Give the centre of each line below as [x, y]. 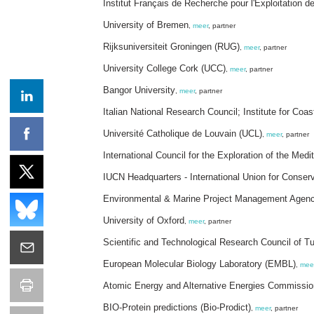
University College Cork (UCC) [164, 68]
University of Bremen [146, 25]
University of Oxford [144, 220]
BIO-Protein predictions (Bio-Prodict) [177, 307]
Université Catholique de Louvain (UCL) [183, 133]
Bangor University [139, 90]
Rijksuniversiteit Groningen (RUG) [171, 46]
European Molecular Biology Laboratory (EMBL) [199, 264]
